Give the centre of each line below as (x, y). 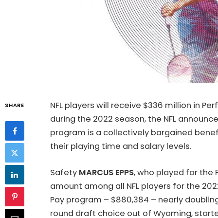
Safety (64, 172)
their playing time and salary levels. (121, 146)
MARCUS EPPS (106, 172)
